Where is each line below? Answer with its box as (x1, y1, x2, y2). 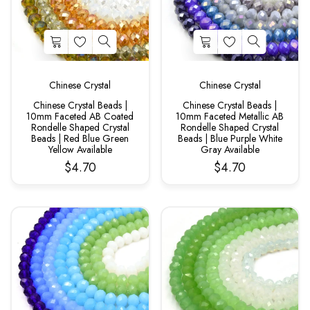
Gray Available (200, 142, 259, 156)
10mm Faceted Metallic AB (176, 109, 284, 123)
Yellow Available (48, 142, 112, 156)
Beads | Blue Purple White (177, 131, 282, 145)
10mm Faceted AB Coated (26, 109, 134, 123)
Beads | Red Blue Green (31, 131, 129, 145)
